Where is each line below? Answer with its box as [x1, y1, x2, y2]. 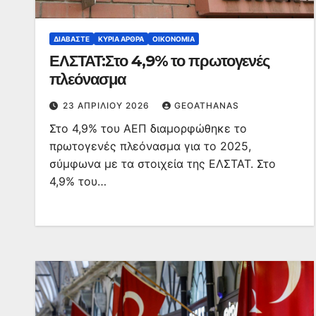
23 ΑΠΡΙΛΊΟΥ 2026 [63, 100, 152, 111]
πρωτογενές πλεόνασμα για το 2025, [49, 139, 251, 153]
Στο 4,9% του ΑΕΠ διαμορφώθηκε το [49, 121, 247, 135]
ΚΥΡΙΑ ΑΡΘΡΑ [98, 35, 144, 43]
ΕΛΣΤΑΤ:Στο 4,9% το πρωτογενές [49, 51, 270, 71]
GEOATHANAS [174, 100, 239, 111]
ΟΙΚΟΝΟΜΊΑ [152, 35, 195, 43]
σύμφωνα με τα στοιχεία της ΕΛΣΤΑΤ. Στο [49, 157, 276, 171]
